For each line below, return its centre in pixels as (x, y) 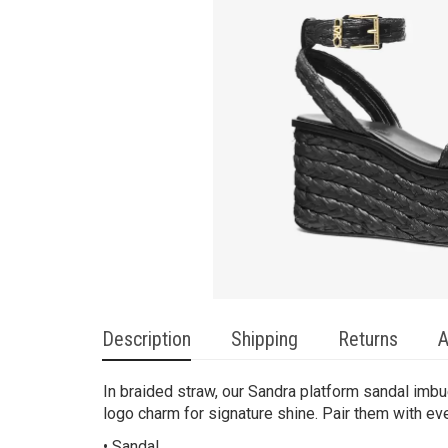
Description (146, 339)
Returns (368, 339)
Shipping (264, 339)
